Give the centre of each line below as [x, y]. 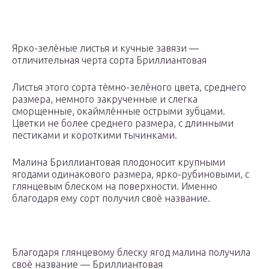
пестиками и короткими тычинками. [95, 135]
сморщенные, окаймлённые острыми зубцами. [119, 111]
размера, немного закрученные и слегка [105, 99]
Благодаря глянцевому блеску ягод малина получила [131, 252]
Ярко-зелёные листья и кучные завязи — [105, 48]
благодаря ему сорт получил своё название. [111, 198]
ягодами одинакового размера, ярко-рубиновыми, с [131, 174]
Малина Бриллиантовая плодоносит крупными [119, 162]
